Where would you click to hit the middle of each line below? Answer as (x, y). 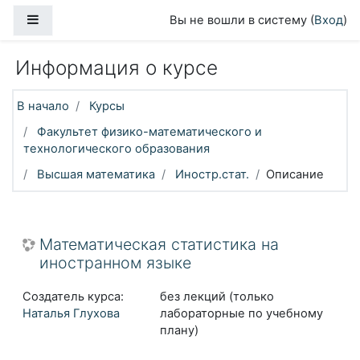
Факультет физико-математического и (149, 131)
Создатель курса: (73, 296)
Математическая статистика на (159, 244)
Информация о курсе (117, 67)
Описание (295, 174)
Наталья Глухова (71, 313)
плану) (179, 330)
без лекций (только (217, 296)
